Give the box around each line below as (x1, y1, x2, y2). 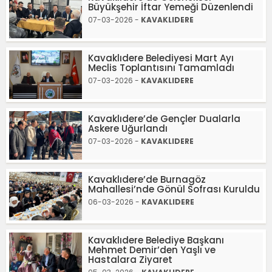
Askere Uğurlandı (88, 122, 168, 135)
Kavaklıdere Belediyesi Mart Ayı (88, 52, 234, 64)
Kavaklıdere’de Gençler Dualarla (88, 112, 240, 125)
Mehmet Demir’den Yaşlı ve (88, 243, 216, 256)
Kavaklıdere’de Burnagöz (88, 173, 206, 186)
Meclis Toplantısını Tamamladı (88, 61, 234, 74)
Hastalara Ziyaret (88, 253, 172, 266)
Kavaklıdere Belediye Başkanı (88, 234, 224, 246)
